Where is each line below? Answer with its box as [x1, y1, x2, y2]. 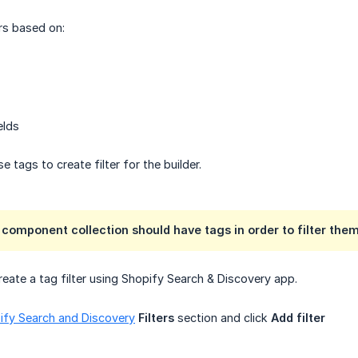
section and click [174, 311, 271, 325]
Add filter [271, 311, 325, 325]
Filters [138, 311, 174, 325]
